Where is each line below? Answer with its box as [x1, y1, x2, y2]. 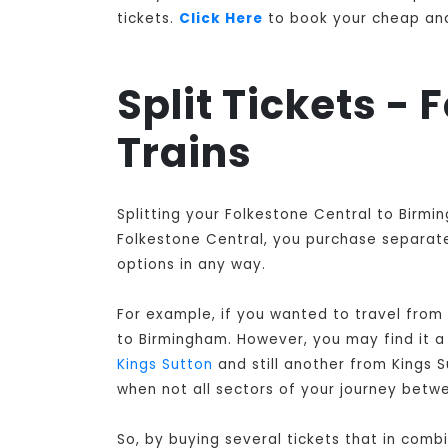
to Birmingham [117, 330, 228, 350]
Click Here [179, 9, 263, 29]
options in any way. [117, 255, 266, 275]
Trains [117, 125, 252, 182]
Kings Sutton [117, 355, 213, 375]
